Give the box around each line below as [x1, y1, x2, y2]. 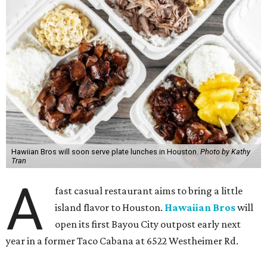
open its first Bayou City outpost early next [55, 218, 241, 230]
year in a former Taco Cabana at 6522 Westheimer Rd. [6, 235, 238, 247]
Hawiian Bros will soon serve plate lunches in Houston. [11, 147, 200, 156]
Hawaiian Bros [164, 201, 236, 213]
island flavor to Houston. [55, 201, 165, 213]
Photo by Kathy [200, 147, 250, 156]
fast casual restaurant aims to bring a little [55, 185, 243, 197]
